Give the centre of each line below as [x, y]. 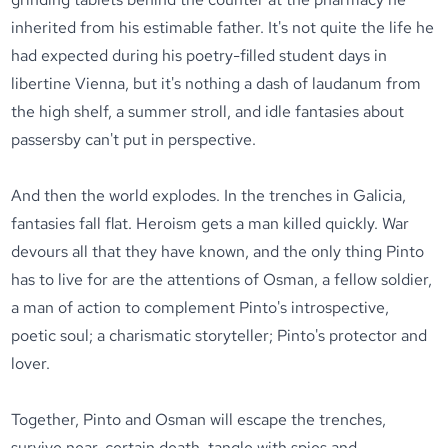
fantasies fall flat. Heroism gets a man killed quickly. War [210, 223]
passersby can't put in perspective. [134, 139]
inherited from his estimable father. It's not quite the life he [223, 27]
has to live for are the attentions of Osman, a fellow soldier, [222, 279]
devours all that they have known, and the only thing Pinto [218, 251]
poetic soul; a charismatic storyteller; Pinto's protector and [219, 335]
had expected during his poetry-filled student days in [199, 55]
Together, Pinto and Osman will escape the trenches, [199, 419]
